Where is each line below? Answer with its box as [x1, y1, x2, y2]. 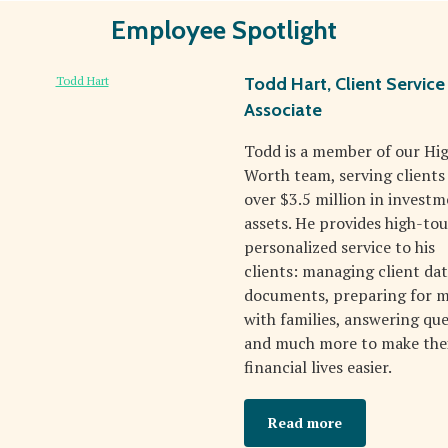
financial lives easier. [244, 356, 392, 378]
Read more [268, 413, 342, 432]
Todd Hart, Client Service [244, 73, 445, 95]
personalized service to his [244, 236, 435, 258]
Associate [244, 99, 322, 121]
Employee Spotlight [111, 14, 337, 46]
